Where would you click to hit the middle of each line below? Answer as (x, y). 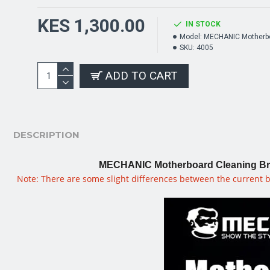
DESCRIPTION (46, 135)
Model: (191, 37)
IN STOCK (203, 24)
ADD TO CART (142, 76)
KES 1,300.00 (91, 26)
